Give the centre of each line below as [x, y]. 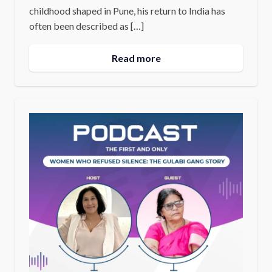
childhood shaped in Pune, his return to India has [127, 10]
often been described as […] [86, 25]
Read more [136, 58]
